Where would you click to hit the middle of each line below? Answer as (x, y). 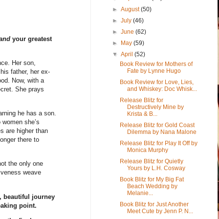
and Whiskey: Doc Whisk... (162, 89)
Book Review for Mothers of (156, 64)
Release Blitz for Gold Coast (157, 125)
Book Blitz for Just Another (154, 204)
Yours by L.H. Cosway (156, 168)
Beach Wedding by (152, 186)
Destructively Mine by (155, 107)
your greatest (31, 39)
